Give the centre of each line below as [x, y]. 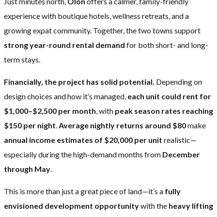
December [181, 154]
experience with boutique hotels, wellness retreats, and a [96, 15]
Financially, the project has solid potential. [79, 81]
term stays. [22, 59]
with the [154, 205]
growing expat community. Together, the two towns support [102, 30]
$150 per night [30, 125]
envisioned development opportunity [71, 205]
